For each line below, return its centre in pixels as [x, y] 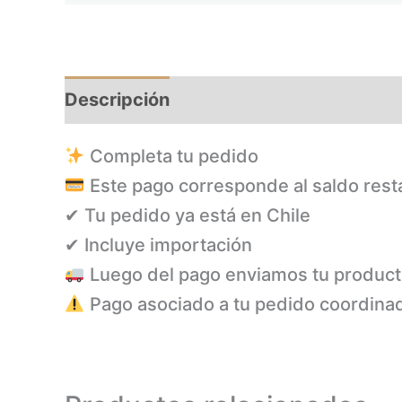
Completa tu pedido [171, 157]
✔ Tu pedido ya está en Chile [188, 216]
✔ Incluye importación [158, 245]
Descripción [117, 100]
